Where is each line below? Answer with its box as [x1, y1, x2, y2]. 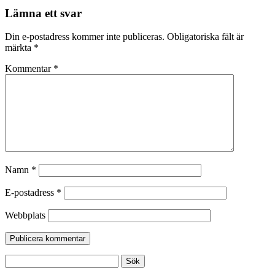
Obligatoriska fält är [167, 31, 244, 42]
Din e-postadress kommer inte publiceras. [5, 31, 165, 42]
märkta [5, 42, 34, 53]
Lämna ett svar [5, 6, 82, 20]
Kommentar [5, 63, 53, 74]
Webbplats [5, 210, 45, 221]
